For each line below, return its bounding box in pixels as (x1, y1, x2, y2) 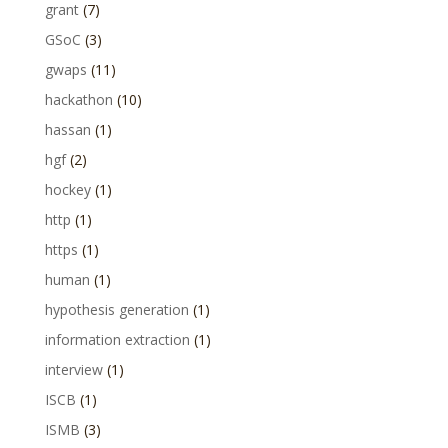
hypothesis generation (44, 300, 189, 319)
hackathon (44, 90, 113, 109)
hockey (44, 180, 91, 199)
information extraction (44, 330, 190, 349)
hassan (44, 120, 91, 139)
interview (44, 360, 103, 379)
